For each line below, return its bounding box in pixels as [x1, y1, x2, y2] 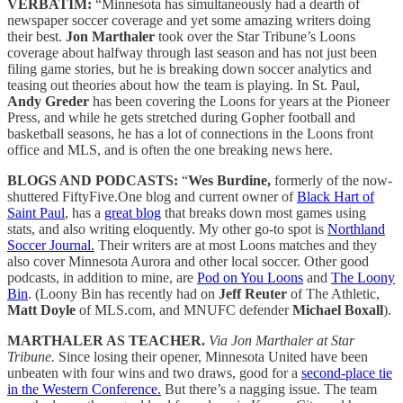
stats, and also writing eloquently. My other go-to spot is [7, 220, 327, 237]
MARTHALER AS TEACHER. [7, 332, 205, 348]
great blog [104, 204, 161, 220]
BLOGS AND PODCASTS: [7, 172, 178, 188]
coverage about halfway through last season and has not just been [7, 44, 377, 60]
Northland [327, 220, 385, 237]
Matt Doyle [7, 301, 79, 318]
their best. [7, 28, 66, 44]
